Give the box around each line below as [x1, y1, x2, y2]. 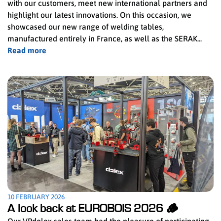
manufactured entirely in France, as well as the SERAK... [7, 34, 202, 43]
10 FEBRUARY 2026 [7, 192, 65, 201]
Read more [7, 45, 46, 55]
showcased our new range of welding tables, [7, 22, 164, 31]
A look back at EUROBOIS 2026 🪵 [7, 202, 178, 215]
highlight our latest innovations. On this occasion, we [7, 10, 191, 19]
